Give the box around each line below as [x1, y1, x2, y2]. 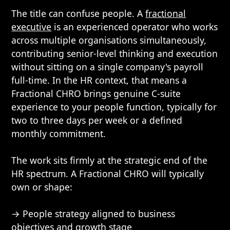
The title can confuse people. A [11, 7, 146, 20]
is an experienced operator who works [51, 21, 218, 33]
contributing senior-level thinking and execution [11, 47, 218, 60]
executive [11, 21, 52, 33]
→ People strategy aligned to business [11, 207, 176, 220]
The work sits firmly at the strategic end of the [11, 154, 208, 166]
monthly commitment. [11, 127, 106, 140]
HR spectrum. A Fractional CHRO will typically [11, 167, 204, 180]
